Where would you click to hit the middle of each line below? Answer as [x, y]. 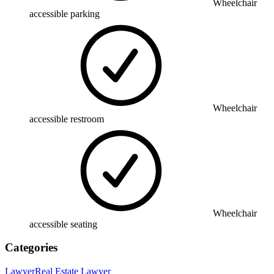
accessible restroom [67, 119]
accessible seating [63, 224]
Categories [31, 248]
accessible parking [65, 13]
